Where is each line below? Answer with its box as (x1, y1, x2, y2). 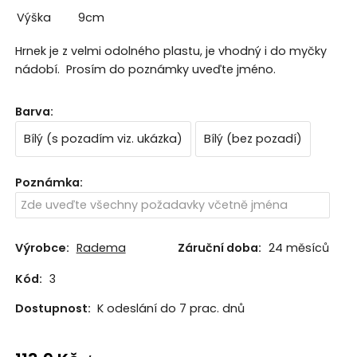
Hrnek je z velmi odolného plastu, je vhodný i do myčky (14, 42, 327, 59)
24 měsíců (268, 239, 329, 256)
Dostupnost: (14, 300, 93, 317)
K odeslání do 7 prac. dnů (96, 300, 245, 317)
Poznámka (14, 175, 80, 191)
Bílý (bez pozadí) (203, 131, 302, 147)
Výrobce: (14, 239, 69, 256)
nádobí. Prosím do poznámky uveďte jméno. (14, 61, 276, 77)
